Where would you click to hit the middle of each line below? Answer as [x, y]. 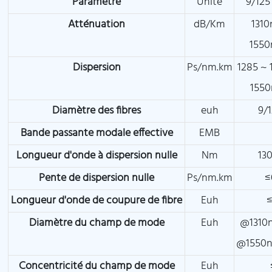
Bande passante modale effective [97, 134]
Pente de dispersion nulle [97, 178]
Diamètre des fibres [97, 111]
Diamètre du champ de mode [97, 223]
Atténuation [97, 25]
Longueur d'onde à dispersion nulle [97, 156]
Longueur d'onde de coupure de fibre [97, 201]
